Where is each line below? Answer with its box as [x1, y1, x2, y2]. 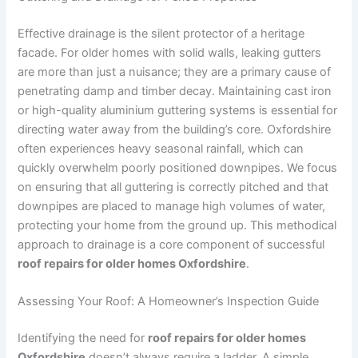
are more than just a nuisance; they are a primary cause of [18, 65, 332, 80]
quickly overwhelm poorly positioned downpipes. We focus [18, 161, 338, 176]
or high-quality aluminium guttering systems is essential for [18, 103, 338, 118]
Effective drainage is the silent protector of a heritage [18, 26, 305, 42]
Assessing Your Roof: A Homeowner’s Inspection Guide [18, 294, 320, 309]
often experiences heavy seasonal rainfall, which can [18, 141, 304, 157]
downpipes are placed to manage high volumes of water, [18, 199, 326, 214]
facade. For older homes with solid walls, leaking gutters [18, 46, 322, 61]
